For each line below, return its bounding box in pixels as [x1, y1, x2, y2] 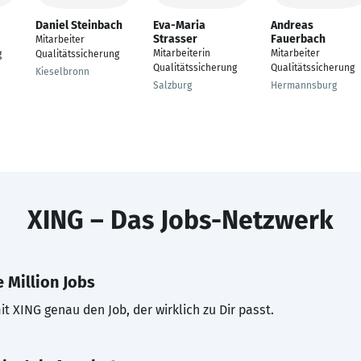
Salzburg [153, 80, 192, 91]
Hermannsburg [271, 80, 337, 91]
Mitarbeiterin [153, 48, 210, 59]
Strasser [153, 32, 197, 46]
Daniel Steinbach [35, 19, 122, 32]
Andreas [271, 19, 313, 32]
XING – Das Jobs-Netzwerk [27, 205, 334, 235]
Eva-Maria [153, 19, 205, 32]
